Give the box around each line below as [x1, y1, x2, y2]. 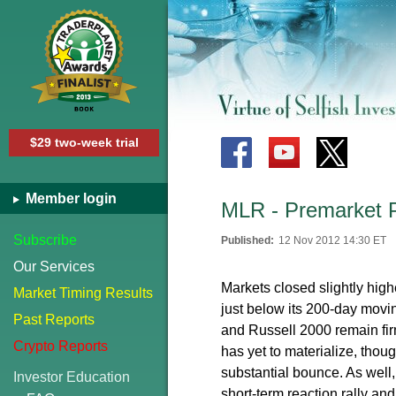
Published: [221, 234, 274, 247]
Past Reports [13, 312, 95, 327]
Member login [22, 191, 117, 206]
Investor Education [13, 369, 130, 385]
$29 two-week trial [29, 135, 139, 149]
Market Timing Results [13, 286, 153, 301]
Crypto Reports [13, 339, 108, 354]
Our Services [13, 259, 95, 274]
